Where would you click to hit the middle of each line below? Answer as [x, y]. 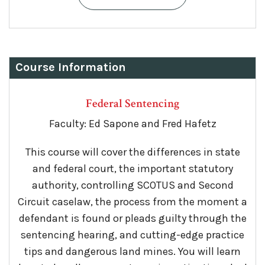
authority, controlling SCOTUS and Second [132, 185]
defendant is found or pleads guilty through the [132, 218]
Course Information [71, 67]
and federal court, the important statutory [132, 168]
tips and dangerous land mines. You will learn [132, 251]
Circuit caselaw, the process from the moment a [132, 201]
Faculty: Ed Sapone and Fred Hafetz [132, 123]
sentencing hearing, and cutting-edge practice [132, 235]
